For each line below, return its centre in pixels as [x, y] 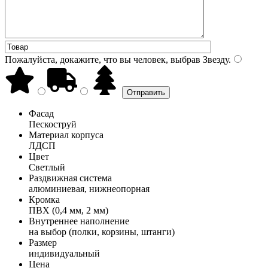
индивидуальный [64, 253]
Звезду [214, 59]
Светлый [47, 167]
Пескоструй [53, 124]
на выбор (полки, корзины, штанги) [102, 232]
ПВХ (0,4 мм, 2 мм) [68, 210]
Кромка [44, 199]
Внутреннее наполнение [79, 221]
